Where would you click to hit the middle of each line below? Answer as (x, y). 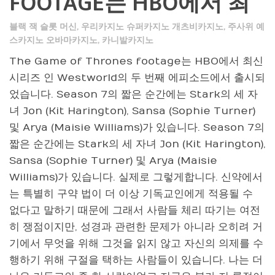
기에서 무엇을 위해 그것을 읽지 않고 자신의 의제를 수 (136, 244)
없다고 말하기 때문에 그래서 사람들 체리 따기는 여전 (135, 211)
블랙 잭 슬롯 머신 (43, 27)
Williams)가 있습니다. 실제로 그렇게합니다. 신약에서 (136, 177)
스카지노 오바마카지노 (53, 40)
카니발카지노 (128, 40)
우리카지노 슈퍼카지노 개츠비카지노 (152, 27)
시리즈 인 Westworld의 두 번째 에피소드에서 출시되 (137, 78)
